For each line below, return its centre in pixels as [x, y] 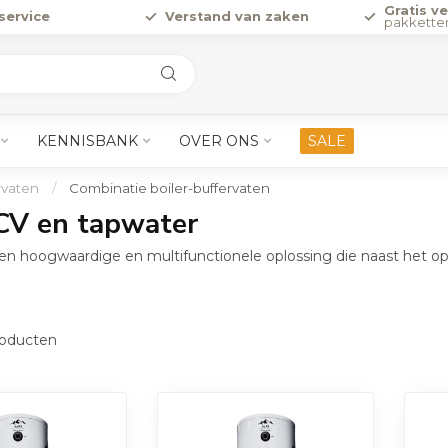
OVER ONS [219, 141]
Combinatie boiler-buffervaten [169, 188]
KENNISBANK [87, 141]
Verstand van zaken [236, 16]
